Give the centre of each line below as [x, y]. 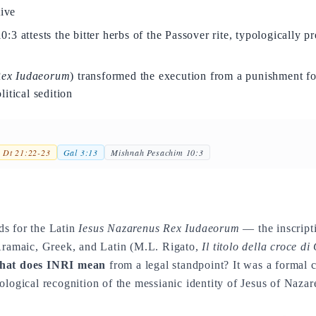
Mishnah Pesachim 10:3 [157, 152]
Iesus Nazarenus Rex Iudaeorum [159, 228]
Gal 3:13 [81, 152]
